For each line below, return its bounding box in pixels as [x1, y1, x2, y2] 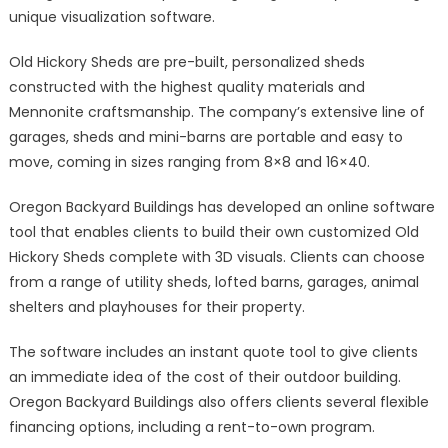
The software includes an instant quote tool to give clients [8, 342, 418, 363]
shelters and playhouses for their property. [8, 297, 305, 318]
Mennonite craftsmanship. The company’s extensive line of [8, 102, 425, 123]
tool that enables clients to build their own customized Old [8, 222, 419, 243]
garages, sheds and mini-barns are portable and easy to [8, 127, 403, 148]
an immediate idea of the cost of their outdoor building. [8, 367, 401, 388]
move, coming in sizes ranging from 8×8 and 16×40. [8, 152, 370, 173]
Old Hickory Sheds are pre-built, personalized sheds [8, 52, 365, 73]
